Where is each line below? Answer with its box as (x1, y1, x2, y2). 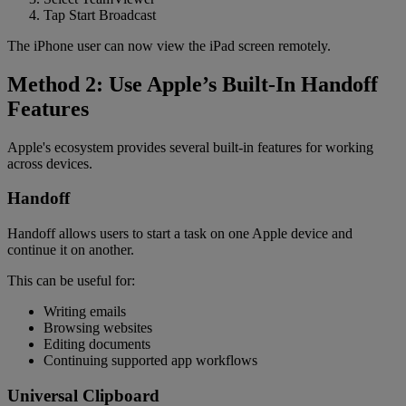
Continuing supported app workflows (43, 353, 257, 369)
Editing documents (43, 336, 150, 353)
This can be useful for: (7, 273, 135, 289)
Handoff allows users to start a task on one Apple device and (7, 226, 353, 242)
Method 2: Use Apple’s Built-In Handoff (7, 72, 378, 96)
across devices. (7, 155, 92, 171)
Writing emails (43, 304, 126, 320)
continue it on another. (7, 242, 134, 258)
